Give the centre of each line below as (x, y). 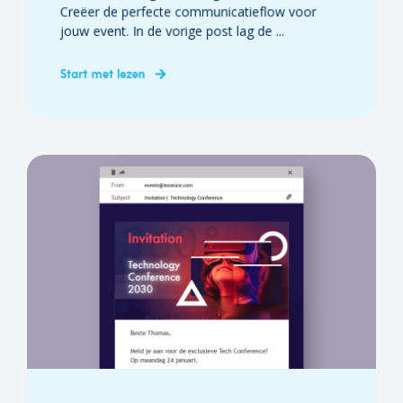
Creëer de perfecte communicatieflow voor (188, 12)
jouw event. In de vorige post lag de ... (172, 31)
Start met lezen (103, 73)
